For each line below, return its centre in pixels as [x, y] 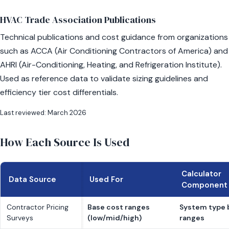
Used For [106, 179]
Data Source [32, 179]
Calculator [201, 174]
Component [204, 185]
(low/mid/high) [114, 218]
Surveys [20, 218]
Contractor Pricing [38, 207]
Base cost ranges [119, 207]
